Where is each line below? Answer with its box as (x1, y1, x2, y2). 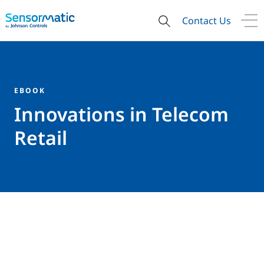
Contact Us (182, 14, 231, 27)
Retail (14, 125, 67, 150)
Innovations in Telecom (14, 101, 229, 127)
